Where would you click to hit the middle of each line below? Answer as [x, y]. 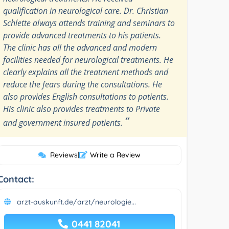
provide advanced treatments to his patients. [82, 35]
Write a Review [115, 155]
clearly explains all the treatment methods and [86, 72]
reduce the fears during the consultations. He [83, 84]
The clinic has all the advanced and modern [80, 47]
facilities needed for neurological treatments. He [88, 60]
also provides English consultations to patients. [86, 96]
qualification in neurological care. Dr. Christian [86, 10]
